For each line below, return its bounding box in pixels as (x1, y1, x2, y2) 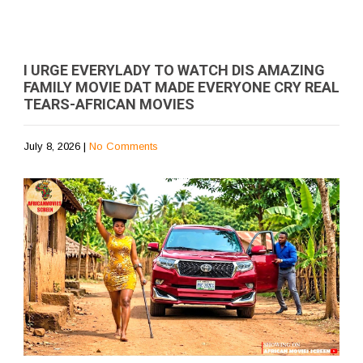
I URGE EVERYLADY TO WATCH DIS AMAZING (23, 61, 325, 79)
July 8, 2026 (23, 139, 80, 152)
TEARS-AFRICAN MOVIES (23, 95, 194, 113)
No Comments (89, 139, 158, 152)
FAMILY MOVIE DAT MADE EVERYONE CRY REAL (23, 78, 340, 96)
